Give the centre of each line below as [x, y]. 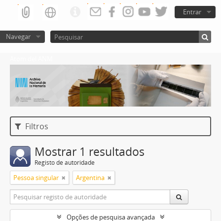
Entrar [192, 12]
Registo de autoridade [65, 163]
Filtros [36, 127]
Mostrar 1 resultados [90, 152]
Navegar [18, 37]
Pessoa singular [36, 178]
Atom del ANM [31, 59]
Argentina [90, 178]
